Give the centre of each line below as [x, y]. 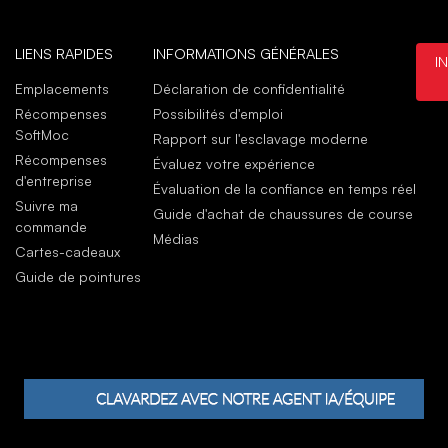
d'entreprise [53, 181]
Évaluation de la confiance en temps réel [285, 189]
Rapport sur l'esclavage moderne [261, 139]
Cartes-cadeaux [67, 252]
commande [50, 227]
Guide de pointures [77, 277]
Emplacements [61, 89]
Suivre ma [46, 206]
